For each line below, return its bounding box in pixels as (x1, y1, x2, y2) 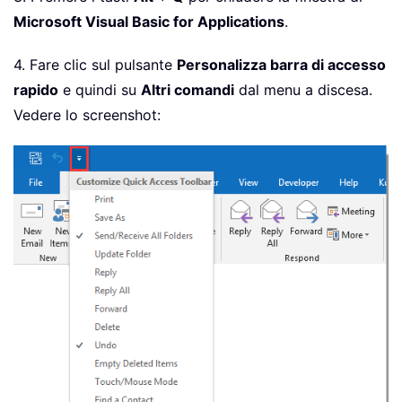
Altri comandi (141, 81, 234, 100)
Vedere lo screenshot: (13, 106, 161, 125)
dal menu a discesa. (234, 81, 372, 100)
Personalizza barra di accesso (177, 56, 386, 74)
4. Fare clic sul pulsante (13, 56, 177, 74)
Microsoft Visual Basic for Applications (13, 13, 284, 31)
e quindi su (58, 81, 141, 100)
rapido (13, 81, 58, 100)
